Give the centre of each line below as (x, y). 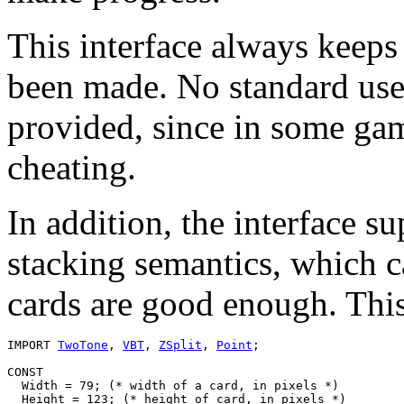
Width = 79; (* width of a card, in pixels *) (173, 385)
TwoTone (83, 344)
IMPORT (32, 344)
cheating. (72, 167)
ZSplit (180, 344)
